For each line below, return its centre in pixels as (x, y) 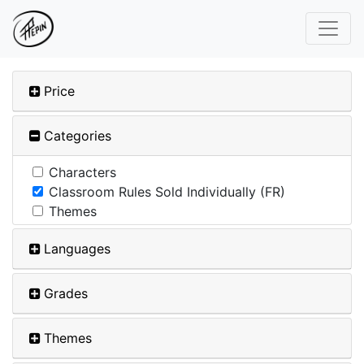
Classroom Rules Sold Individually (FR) (167, 191)
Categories (78, 135)
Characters (82, 172)
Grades (66, 293)
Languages (77, 248)
